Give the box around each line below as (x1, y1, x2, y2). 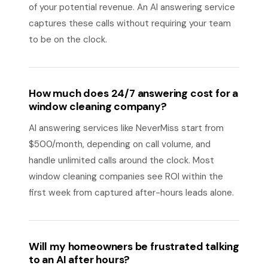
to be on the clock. (29, 33, 107, 45)
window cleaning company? (29, 100, 167, 113)
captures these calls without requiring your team (29, 17, 231, 29)
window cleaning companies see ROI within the (29, 170, 223, 182)
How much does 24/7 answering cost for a (29, 87, 239, 100)
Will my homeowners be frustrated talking (29, 240, 239, 253)
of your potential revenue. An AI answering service (29, 1, 235, 13)
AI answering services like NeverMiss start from (29, 122, 224, 134)
